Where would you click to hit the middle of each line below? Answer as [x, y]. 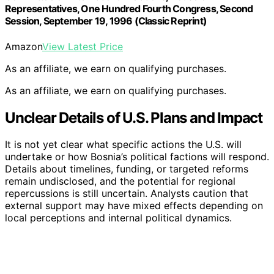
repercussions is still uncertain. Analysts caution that [127, 194]
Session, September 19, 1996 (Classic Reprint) [106, 21]
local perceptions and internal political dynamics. [118, 218]
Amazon [24, 46]
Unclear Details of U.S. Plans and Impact [134, 117]
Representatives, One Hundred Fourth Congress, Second [129, 9]
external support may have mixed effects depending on [134, 206]
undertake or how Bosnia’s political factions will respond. [137, 157]
